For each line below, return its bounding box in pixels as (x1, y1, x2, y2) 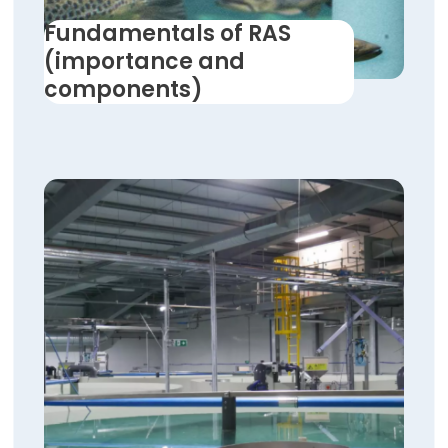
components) (44, 73, 203, 105)
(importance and (44, 45, 245, 77)
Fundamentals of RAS (44, 17, 291, 49)
